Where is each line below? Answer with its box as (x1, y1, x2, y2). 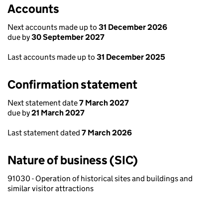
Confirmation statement (7, 77, 137, 92)
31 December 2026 (99, 22, 167, 32)
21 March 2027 (31, 108, 85, 117)
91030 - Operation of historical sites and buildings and (7, 174, 193, 183)
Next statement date (7, 98, 79, 108)
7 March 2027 (79, 98, 129, 108)
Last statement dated (7, 128, 82, 137)
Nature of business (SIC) (7, 153, 138, 167)
